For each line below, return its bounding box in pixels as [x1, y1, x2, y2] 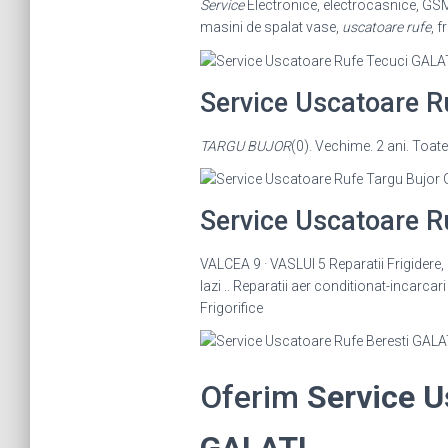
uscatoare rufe [341, 19, 431, 36]
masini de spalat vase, [199, 19, 342, 36]
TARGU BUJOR [199, 137, 291, 154]
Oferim [199, 378, 307, 417]
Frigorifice [199, 299, 263, 316]
